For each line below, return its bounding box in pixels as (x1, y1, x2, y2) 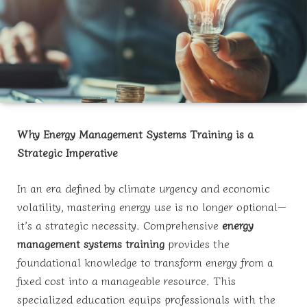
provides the (164, 234, 230, 251)
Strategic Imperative (17, 144, 118, 161)
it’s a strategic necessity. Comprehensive (17, 216, 222, 233)
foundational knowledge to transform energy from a (17, 253, 273, 270)
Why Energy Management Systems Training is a (17, 125, 254, 143)
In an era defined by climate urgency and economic (17, 179, 270, 196)
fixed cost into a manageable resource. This (17, 271, 236, 288)
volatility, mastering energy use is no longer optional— (17, 197, 286, 214)
